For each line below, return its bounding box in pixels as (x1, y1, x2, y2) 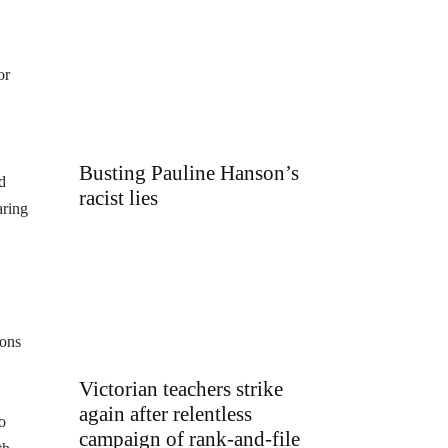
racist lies (79, 185, 158, 210)
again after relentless (79, 402, 252, 427)
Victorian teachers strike (79, 377, 283, 402)
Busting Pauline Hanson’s (79, 160, 299, 185)
